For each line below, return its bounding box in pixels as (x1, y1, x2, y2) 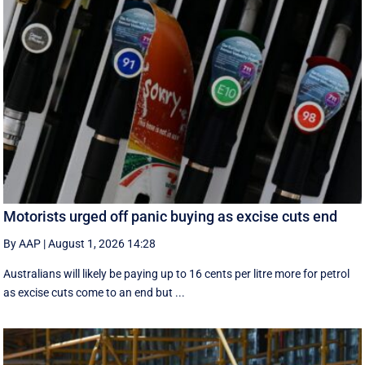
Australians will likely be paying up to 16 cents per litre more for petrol (3, 267, 350, 281)
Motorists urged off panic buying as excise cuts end (3, 208, 338, 226)
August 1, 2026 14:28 (48, 237, 156, 251)
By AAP (3, 237, 42, 251)
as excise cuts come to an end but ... (3, 286, 186, 300)
